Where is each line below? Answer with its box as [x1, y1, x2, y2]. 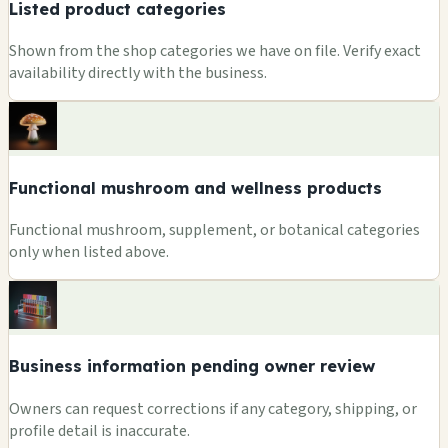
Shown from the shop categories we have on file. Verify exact [9, 40, 421, 63]
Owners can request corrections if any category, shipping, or [9, 397, 417, 420]
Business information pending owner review [9, 356, 375, 377]
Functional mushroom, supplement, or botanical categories [9, 219, 420, 241]
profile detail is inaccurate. [9, 419, 190, 442]
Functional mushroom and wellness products [9, 177, 382, 198]
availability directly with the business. [9, 62, 267, 85]
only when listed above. [9, 241, 169, 263]
